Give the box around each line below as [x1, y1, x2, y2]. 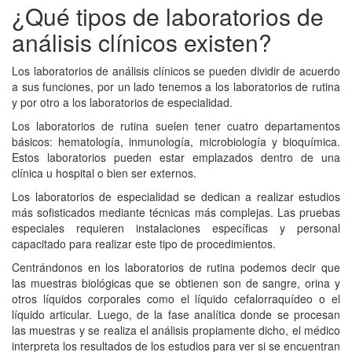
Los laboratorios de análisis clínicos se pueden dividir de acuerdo [12, 62, 340, 79]
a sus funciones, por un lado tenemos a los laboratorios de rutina [12, 78, 340, 94]
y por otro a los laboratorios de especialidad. [12, 93, 233, 110]
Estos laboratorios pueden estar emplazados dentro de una [12, 148, 340, 165]
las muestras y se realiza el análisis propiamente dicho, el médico [12, 321, 340, 338]
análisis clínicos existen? [12, 24, 272, 59]
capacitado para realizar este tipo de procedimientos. [12, 235, 276, 251]
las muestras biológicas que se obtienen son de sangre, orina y [12, 274, 340, 291]
